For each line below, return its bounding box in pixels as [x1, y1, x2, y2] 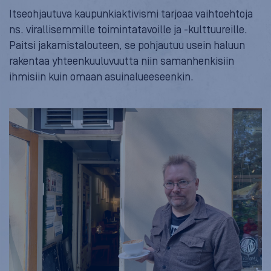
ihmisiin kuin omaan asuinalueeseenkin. [9, 70, 194, 83]
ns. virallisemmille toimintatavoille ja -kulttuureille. [9, 23, 247, 36]
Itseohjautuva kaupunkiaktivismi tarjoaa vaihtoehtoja [9, 7, 253, 21]
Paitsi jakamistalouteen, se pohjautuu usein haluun [9, 39, 245, 52]
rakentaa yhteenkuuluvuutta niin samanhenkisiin [9, 54, 234, 68]
